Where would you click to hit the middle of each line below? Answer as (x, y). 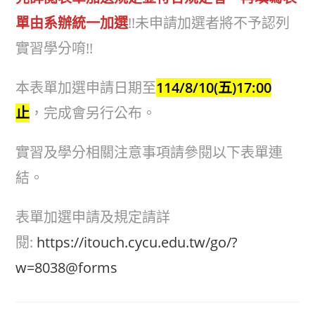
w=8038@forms (67, 267)
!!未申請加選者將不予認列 (209, 22)
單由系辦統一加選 (72, 22)
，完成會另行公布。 (93, 112)
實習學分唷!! (54, 48)
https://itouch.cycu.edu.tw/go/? (137, 242)
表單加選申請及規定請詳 (93, 217)
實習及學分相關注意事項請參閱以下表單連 (149, 152)
